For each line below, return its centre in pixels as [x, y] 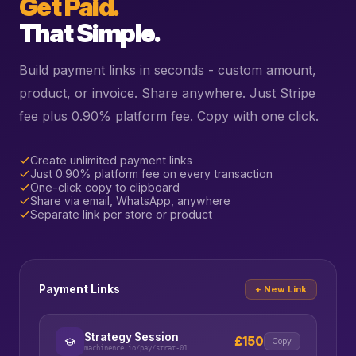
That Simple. [89, 33]
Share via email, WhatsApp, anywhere [130, 201]
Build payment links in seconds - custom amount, [168, 70]
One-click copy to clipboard [105, 188]
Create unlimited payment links [111, 161]
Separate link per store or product [121, 215]
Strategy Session [132, 337]
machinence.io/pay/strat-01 [136, 348]
